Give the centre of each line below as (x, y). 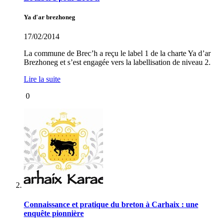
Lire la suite (42, 79)
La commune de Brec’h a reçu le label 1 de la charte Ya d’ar (117, 53)
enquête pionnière (54, 214)
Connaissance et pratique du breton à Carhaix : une (111, 205)
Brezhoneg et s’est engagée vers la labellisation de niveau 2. (117, 62)
